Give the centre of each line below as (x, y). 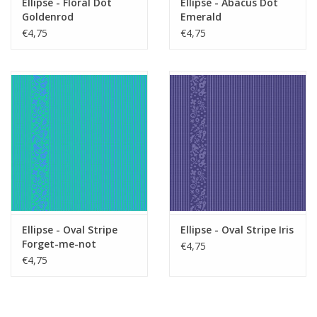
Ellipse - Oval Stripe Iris (237, 230)
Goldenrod (48, 17)
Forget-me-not (59, 244)
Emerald (201, 17)
